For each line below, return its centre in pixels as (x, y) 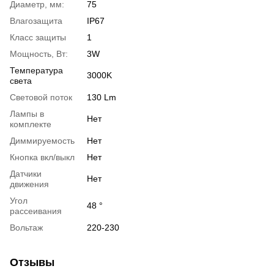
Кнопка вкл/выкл (42, 157)
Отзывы (32, 262)
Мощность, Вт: (39, 54)
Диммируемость (42, 140)
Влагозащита (36, 20)
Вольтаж (26, 227)
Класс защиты (38, 37)
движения (29, 184)
